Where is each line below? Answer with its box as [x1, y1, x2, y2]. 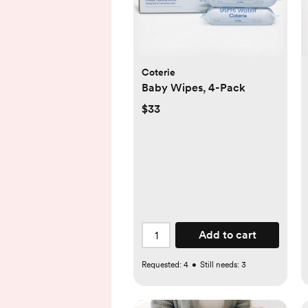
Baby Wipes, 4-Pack [142, 81, 245, 95]
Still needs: [200, 260, 241, 270]
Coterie [142, 67, 175, 78]
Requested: [142, 260, 184, 270]
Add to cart [198, 228, 256, 242]
